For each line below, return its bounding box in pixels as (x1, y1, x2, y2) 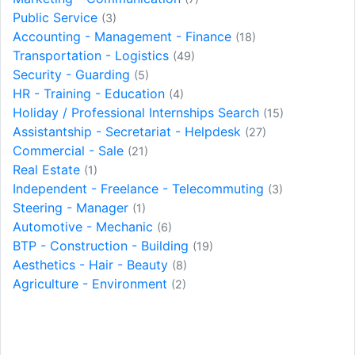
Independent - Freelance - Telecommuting (13, 180, 268, 197)
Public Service (13, 9, 101, 25)
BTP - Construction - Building (13, 237, 193, 254)
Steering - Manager (13, 199, 132, 216)
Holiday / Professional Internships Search (13, 104, 263, 120)
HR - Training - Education (13, 85, 169, 101)
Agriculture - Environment (13, 275, 171, 292)
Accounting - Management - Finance (13, 28, 235, 44)
